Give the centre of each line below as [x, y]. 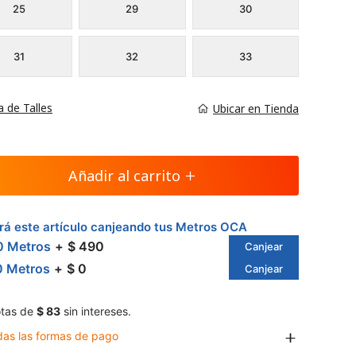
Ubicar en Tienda [256, 108]
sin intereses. [96, 311]
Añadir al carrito [124, 176]
